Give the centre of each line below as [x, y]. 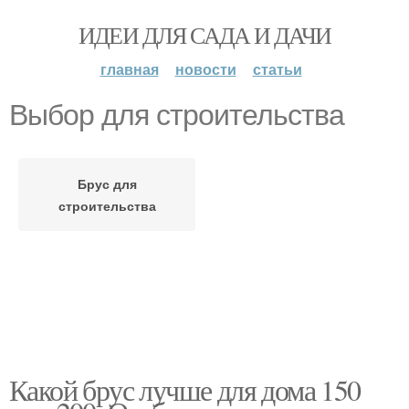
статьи [277, 69]
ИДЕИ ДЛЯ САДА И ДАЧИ [204, 35]
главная [129, 69]
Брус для [107, 184]
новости [205, 69]
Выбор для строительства [177, 115]
